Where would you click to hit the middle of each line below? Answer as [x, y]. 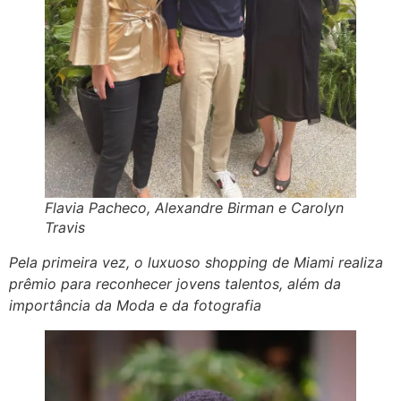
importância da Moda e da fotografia [135, 306]
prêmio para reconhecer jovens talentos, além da [175, 284]
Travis [65, 228]
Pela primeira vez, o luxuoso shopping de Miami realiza [196, 263]
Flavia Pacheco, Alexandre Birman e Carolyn [194, 208]
